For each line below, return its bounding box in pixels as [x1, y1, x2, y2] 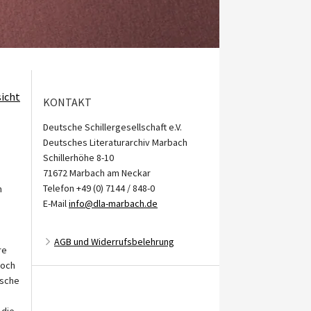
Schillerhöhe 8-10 [43, 151, 114, 165]
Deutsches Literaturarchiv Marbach [43, 136, 187, 149]
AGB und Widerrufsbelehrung [54, 235, 174, 249]
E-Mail [43, 197, 69, 210]
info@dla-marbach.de [69, 197, 158, 210]
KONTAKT [43, 95, 92, 110]
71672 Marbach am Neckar [43, 167, 151, 180]
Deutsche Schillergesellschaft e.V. [43, 121, 182, 134]
